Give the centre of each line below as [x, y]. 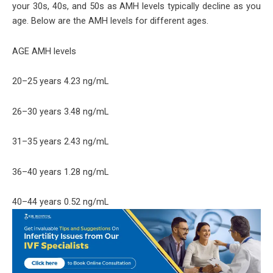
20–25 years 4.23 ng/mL [60, 81]
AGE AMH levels [44, 51]
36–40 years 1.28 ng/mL [60, 172]
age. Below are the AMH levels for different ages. [110, 21]
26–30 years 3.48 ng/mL [60, 111]
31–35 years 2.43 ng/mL [60, 142]
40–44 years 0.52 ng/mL [60, 202]
